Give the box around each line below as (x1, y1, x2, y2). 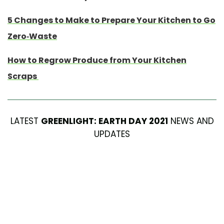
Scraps (7, 70, 38, 82)
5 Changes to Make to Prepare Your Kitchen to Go (7, 14, 215, 26)
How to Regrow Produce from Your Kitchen (7, 54, 186, 66)
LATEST (10, 114, 41, 127)
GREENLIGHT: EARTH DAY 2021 (40, 114, 168, 127)
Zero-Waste (7, 30, 57, 42)
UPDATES (94, 127, 130, 140)
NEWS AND (167, 114, 214, 127)
